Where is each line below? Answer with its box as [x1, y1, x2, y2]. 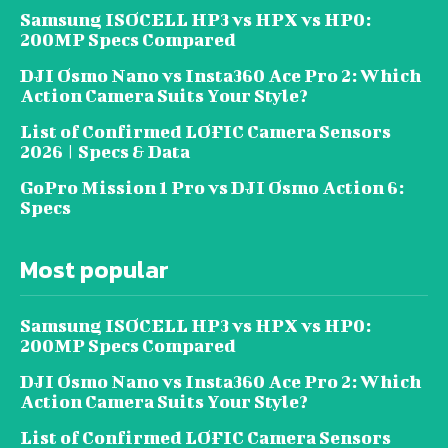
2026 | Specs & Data [20, 141, 190, 163]
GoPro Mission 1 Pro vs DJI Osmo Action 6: [20, 177, 404, 199]
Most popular [20, 252, 169, 288]
